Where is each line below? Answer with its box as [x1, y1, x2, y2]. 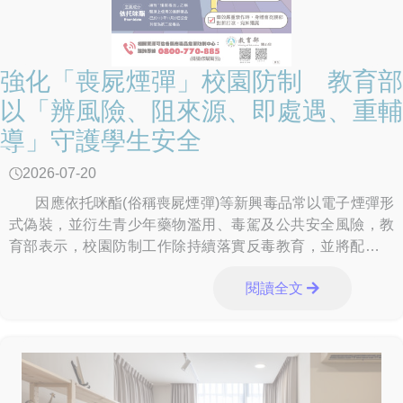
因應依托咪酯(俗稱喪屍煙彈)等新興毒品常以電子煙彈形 [9, 195, 394, 211]
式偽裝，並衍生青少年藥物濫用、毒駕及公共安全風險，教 [9, 217, 394, 233]
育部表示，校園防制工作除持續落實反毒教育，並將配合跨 [9, 238, 394, 255]
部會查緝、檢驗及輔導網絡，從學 [9, 260, 225, 276]
